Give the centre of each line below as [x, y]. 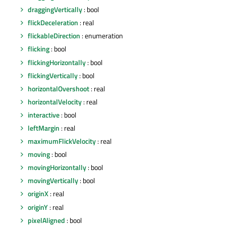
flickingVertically [53, 75]
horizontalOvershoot [59, 88]
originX [38, 194]
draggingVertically [55, 10]
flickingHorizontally [57, 62]
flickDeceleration [53, 23]
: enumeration [102, 36]
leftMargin [44, 128]
